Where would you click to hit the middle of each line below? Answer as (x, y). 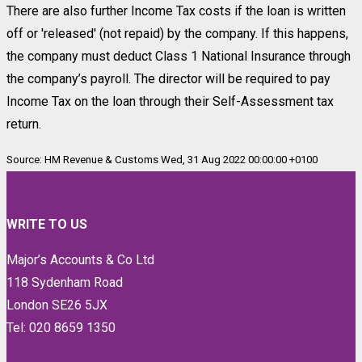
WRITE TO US (47, 224)
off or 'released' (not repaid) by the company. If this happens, (177, 34)
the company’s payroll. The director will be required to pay (168, 79)
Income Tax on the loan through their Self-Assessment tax (170, 101)
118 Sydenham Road (65, 282)
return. (24, 124)
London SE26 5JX (57, 305)
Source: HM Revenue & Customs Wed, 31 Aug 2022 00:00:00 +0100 (162, 160)
